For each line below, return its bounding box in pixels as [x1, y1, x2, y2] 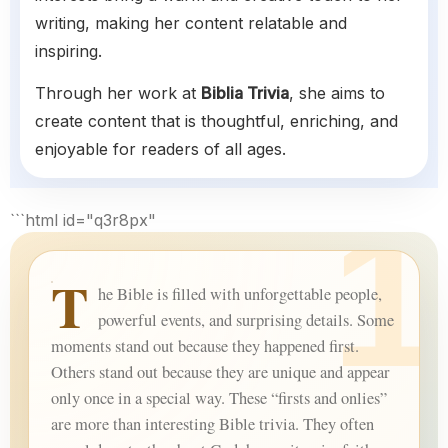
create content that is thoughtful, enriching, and [35, 111, 398, 132]
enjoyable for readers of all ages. [35, 139, 286, 160]
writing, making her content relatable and [35, 13, 347, 34]
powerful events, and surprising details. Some [98, 309, 394, 332]
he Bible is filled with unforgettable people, [98, 283, 382, 306]
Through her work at [35, 83, 201, 104]
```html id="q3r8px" [10, 210, 156, 231]
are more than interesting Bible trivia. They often [51, 413, 374, 436]
